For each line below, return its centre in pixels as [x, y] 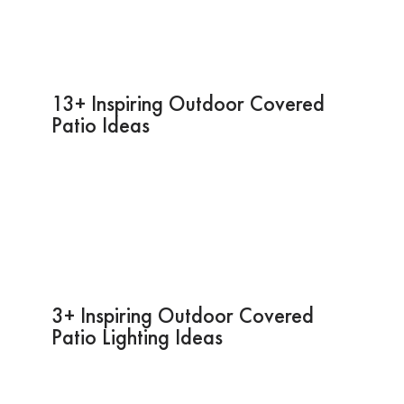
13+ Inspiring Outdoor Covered [188, 103]
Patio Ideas [100, 124]
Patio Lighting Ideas [137, 336]
